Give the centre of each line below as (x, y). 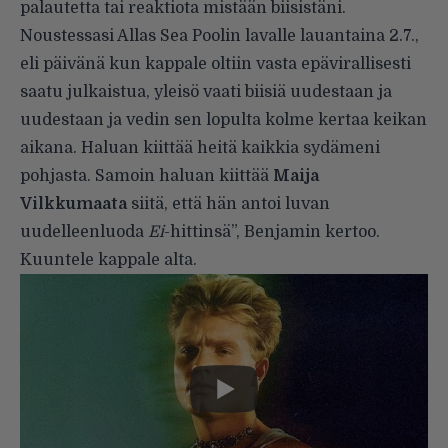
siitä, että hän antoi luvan (228, 203)
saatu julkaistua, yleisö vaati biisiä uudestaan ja (206, 91)
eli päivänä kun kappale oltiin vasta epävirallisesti (215, 63)
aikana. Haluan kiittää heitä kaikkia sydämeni (200, 147)
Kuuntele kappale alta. (108, 259)
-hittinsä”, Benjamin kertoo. (272, 231)
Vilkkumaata (73, 203)
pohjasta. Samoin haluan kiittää (146, 175)
